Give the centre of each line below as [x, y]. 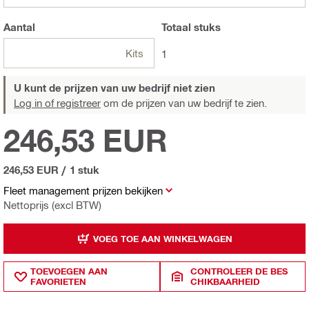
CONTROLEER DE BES [239, 271]
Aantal [19, 27]
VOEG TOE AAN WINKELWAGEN [162, 238]
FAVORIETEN [58, 282]
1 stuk [84, 170]
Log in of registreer [57, 103]
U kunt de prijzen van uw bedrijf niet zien [114, 88]
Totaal [176, 27]
